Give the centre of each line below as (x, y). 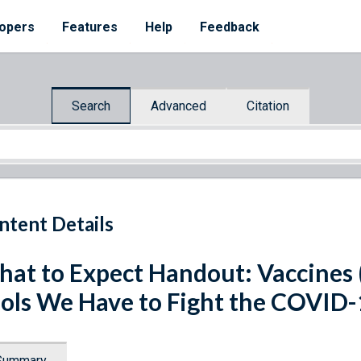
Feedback (230, 27)
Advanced (178, 106)
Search (91, 106)
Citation (268, 106)
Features (90, 27)
